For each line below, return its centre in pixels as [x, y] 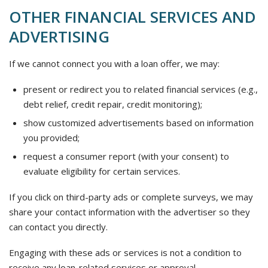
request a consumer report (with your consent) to [126, 156]
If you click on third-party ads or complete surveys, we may [131, 197]
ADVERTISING [59, 36]
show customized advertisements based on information [138, 123]
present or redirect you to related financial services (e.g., [141, 89]
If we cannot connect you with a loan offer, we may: [114, 63]
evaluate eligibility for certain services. [102, 171]
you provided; [51, 138]
